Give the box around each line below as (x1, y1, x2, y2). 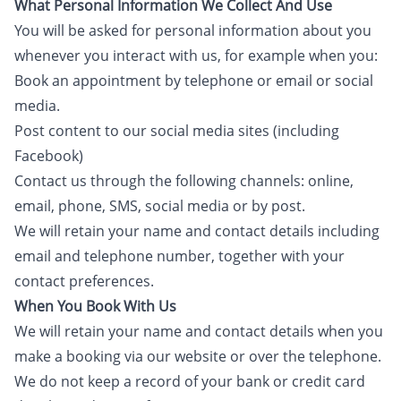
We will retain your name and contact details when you (14, 321, 383, 341)
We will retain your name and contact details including (14, 221, 380, 241)
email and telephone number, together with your (14, 246, 345, 266)
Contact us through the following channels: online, (14, 171, 354, 191)
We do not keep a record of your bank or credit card (14, 371, 365, 391)
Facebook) (14, 146, 83, 166)
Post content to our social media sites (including (14, 121, 339, 141)
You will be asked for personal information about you (14, 21, 371, 40)
